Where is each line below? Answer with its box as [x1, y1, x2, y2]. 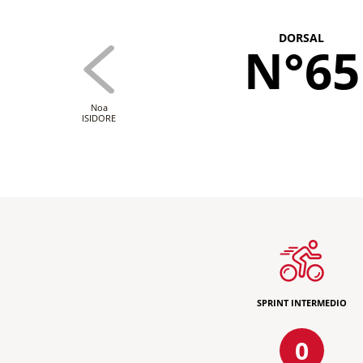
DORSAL [279, 30, 324, 45]
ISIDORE [82, 112, 116, 124]
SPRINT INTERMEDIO [256, 297, 347, 309]
